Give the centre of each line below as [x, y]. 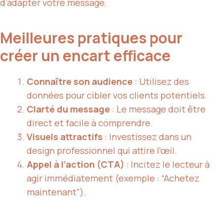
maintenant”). [56, 192]
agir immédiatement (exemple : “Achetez [113, 178]
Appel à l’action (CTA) [75, 165]
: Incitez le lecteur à [167, 165]
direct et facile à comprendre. [90, 123]
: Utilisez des [161, 82]
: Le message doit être [158, 109]
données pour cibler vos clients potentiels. [117, 95]
